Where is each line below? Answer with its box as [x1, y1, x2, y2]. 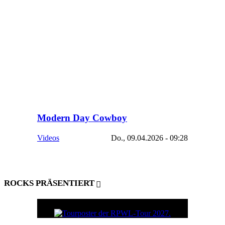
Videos [37, 134, 59, 143]
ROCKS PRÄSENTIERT [4, 178, 94, 188]
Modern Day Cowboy [37, 112, 127, 123]
